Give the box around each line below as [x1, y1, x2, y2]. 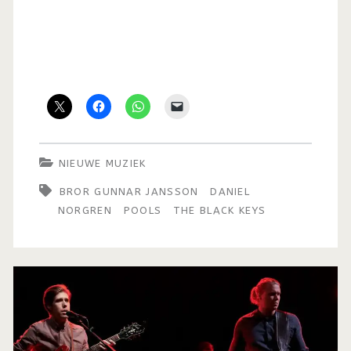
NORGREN [57, 204, 112, 216]
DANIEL [210, 185, 251, 197]
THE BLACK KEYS [172, 204, 266, 216]
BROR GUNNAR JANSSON [59, 185, 199, 197]
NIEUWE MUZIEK [58, 157, 147, 169]
